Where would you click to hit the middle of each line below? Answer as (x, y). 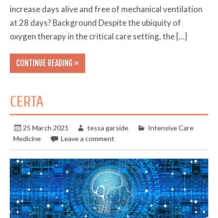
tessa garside (108, 127)
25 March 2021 (46, 127)
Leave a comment (87, 138)
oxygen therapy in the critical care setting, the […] (99, 36)
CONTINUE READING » (47, 63)
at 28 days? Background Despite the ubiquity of (96, 22)
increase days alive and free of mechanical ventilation (106, 9)
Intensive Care (171, 127)
